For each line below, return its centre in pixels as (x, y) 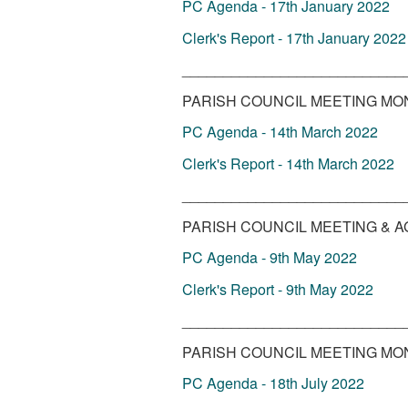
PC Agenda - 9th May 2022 (269, 257)
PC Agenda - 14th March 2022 (280, 132)
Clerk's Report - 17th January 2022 (294, 37)
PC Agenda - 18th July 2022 (273, 383)
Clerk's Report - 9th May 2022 (277, 289)
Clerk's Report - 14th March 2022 (288, 163)
